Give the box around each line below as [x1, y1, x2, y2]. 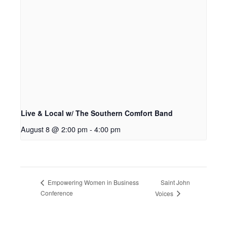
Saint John [161, 177, 191, 186]
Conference [41, 188, 73, 197]
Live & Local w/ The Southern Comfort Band [21, 108, 173, 119]
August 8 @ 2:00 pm [21, 124, 88, 135]
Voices [155, 188, 175, 198]
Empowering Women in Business [46, 178, 139, 187]
